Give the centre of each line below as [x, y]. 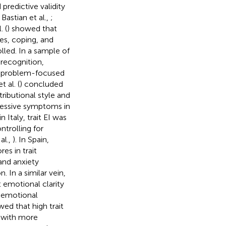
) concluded [41, 84]
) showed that [32, 28]
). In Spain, [31, 139]
